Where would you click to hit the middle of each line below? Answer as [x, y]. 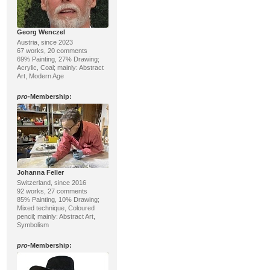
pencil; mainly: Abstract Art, [56, 216]
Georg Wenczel [41, 32]
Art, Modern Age [40, 76]
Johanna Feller [40, 172]
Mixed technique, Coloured [55, 208]
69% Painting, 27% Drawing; [58, 59]
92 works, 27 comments [52, 191]
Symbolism [33, 225]
